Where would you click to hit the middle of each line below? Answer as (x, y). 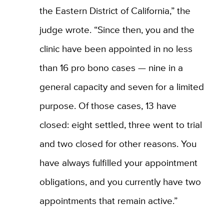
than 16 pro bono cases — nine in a (111, 67)
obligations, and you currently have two (120, 181)
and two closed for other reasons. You (118, 143)
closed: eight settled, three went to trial (120, 124)
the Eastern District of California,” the (115, 10)
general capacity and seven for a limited (121, 86)
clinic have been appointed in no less (116, 48)
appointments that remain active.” (108, 200)
